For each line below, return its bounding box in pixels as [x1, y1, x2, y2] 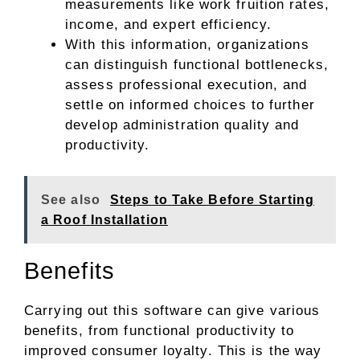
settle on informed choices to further [65, 97, 315, 112]
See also [41, 192, 100, 207]
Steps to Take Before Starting [110, 192, 314, 207]
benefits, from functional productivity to [24, 322, 295, 338]
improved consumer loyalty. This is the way [24, 342, 322, 358]
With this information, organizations [65, 37, 309, 52]
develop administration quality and [65, 117, 300, 133]
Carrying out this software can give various [24, 302, 321, 318]
